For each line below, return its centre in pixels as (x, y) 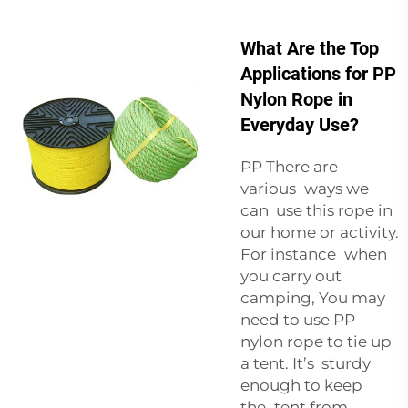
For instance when (314, 254)
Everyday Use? (300, 124)
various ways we (305, 188)
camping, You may (313, 297)
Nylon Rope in (296, 99)
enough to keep (301, 385)
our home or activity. (320, 232)
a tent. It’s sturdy (306, 363)
